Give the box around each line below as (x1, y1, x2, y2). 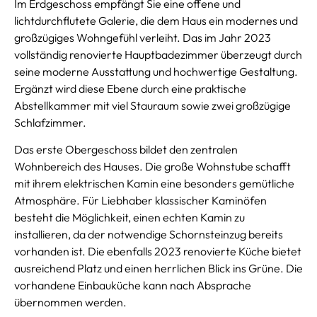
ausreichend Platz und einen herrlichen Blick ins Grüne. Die (14, 261, 303, 276)
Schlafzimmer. (14, 115, 86, 129)
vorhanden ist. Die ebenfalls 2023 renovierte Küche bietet (14, 244, 301, 259)
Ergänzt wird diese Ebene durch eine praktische (14, 81, 246, 96)
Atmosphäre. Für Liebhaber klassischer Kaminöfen (14, 193, 267, 208)
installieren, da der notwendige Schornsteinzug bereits (14, 227, 283, 242)
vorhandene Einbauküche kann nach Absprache (14, 278, 251, 293)
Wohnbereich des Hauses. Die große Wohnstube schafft (14, 159, 291, 174)
